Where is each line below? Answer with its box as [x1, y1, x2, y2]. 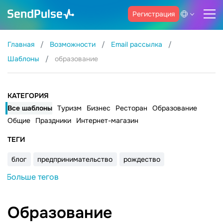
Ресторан [115, 104, 147, 112]
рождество [123, 155, 160, 164]
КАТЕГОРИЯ [7, 91, 49, 100]
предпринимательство [37, 155, 113, 164]
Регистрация [132, 9, 175, 18]
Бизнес [87, 104, 111, 112]
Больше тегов [6, 172, 59, 182]
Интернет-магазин [76, 116, 138, 125]
